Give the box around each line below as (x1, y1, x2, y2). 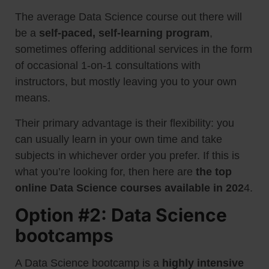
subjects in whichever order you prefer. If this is (15, 149, 240, 162)
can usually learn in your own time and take (15, 133, 222, 145)
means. (15, 92, 50, 104)
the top (196, 165, 232, 178)
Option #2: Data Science (15, 204, 227, 226)
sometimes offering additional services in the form (15, 43, 252, 56)
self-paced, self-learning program (39, 27, 210, 40)
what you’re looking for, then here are (15, 165, 196, 178)
